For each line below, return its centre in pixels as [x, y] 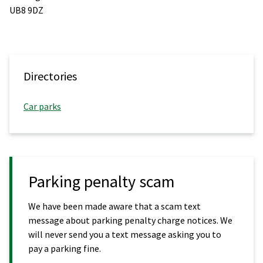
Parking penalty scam [102, 181]
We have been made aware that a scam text [114, 206]
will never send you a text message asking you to [125, 234]
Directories [50, 76]
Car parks [42, 106]
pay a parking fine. [65, 248]
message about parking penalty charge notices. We [130, 220]
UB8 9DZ [26, 10]
